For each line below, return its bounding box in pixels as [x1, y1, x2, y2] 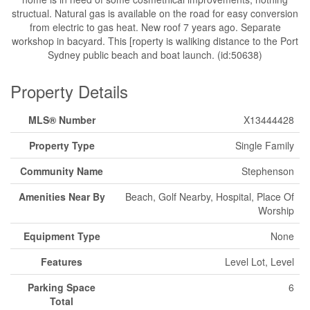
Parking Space [28, 280, 95, 294]
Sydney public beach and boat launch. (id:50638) [48, 48, 262, 62]
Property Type [28, 138, 95, 152]
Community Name [20, 164, 103, 178]
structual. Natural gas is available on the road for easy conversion [12, 6, 298, 20]
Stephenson [241, 164, 294, 178]
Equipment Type [23, 229, 100, 243]
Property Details [10, 79, 128, 103]
